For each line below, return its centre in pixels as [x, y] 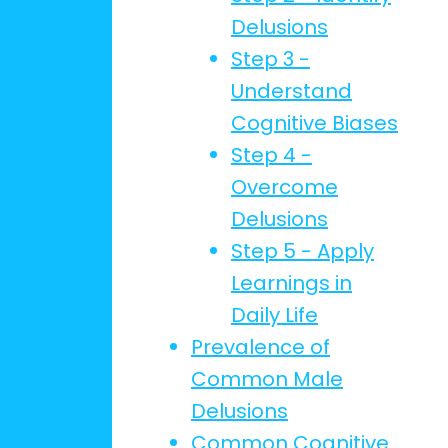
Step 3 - [270, 59]
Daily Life [274, 315]
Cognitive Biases [314, 123]
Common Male [267, 379]
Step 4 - [271, 155]
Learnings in [291, 283]
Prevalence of [260, 347]
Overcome [284, 187]
